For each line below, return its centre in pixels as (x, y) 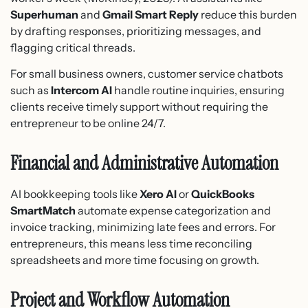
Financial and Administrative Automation (144, 164)
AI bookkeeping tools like (75, 194)
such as (31, 90)
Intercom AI (81, 90)
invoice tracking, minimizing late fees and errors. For (143, 227)
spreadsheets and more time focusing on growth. (135, 260)
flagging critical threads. (73, 48)
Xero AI (158, 194)
